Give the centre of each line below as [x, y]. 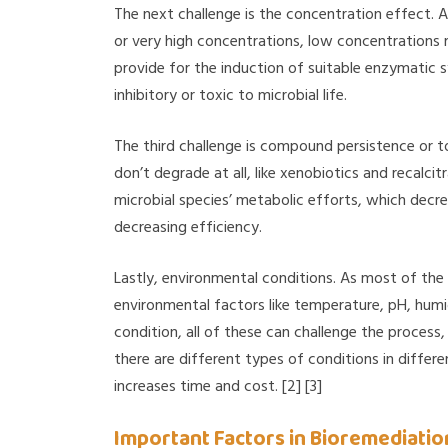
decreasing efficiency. [188, 227]
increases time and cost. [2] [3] [218, 386]
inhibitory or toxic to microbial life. [230, 95]
